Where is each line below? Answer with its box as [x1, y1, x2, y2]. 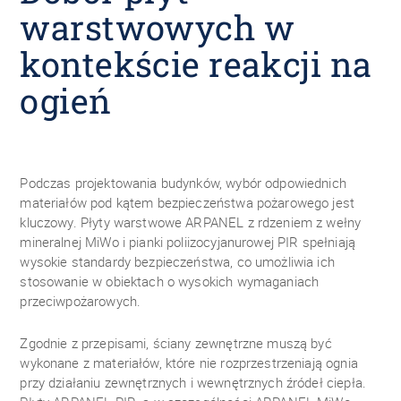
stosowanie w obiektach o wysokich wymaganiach [20, 272, 320, 290]
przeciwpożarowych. [20, 292, 141, 310]
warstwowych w [20, 4, 294, 49]
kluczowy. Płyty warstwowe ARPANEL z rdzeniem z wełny [20, 213, 362, 231]
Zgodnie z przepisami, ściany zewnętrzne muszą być [20, 334, 332, 352]
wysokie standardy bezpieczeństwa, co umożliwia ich [20, 252, 335, 270]
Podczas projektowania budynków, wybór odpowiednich [20, 174, 346, 192]
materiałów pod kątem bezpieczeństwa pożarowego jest [20, 193, 355, 211]
